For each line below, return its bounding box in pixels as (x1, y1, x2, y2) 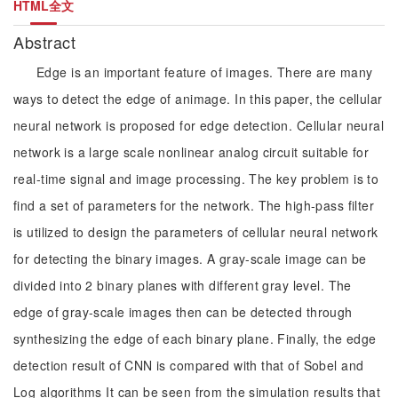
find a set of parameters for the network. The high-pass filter (13, 196, 375, 214)
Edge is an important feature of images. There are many (36, 63, 373, 81)
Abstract (13, 30, 81, 53)
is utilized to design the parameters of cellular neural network (13, 223, 378, 241)
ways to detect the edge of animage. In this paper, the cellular (13, 90, 383, 107)
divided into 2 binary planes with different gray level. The (13, 276, 352, 294)
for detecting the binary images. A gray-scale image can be (13, 250, 367, 267)
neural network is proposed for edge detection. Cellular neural (13, 116, 385, 134)
